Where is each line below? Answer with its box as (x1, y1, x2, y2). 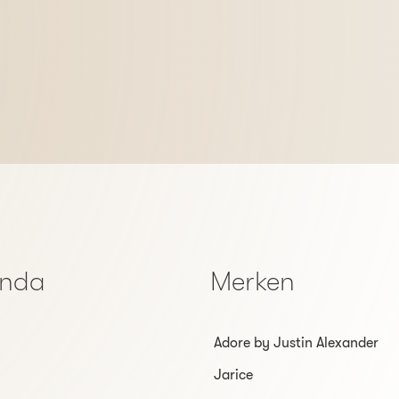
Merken (210, 265, 295, 297)
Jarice (214, 366, 253, 383)
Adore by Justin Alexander (214, 334, 379, 351)
